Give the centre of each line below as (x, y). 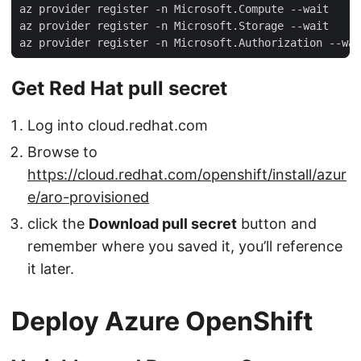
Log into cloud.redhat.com (118, 125)
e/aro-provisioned (88, 197)
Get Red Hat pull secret (119, 88)
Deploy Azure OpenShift (162, 321)
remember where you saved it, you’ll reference (185, 246)
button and (277, 223)
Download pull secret (163, 223)
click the (58, 223)
